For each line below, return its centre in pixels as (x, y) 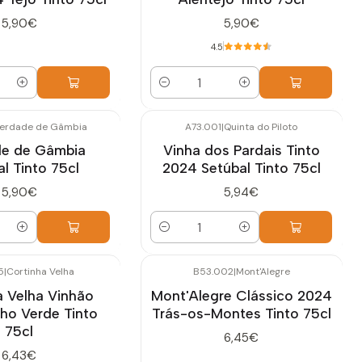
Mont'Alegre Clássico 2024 (241, 295)
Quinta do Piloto (261, 127)
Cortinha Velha (40, 272)
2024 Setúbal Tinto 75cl (241, 168)
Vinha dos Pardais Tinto (241, 150)
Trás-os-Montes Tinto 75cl (241, 313)
